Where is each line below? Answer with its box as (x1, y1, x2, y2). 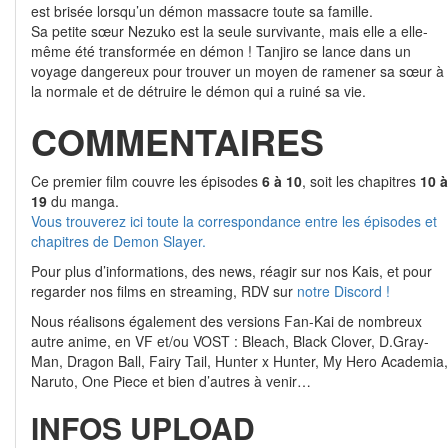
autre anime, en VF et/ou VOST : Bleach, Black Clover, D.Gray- (31, 331, 429, 351)
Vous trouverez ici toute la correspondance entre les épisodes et (31, 211, 437, 231)
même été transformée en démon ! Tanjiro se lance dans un (31, 41, 411, 61)
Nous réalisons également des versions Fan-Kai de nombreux (31, 311, 422, 331)
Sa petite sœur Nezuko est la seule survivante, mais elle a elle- (31, 21, 428, 41)
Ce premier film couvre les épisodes (31, 171, 262, 191)
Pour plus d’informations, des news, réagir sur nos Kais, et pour (31, 261, 432, 281)
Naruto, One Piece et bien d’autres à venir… (31, 371, 311, 391)
